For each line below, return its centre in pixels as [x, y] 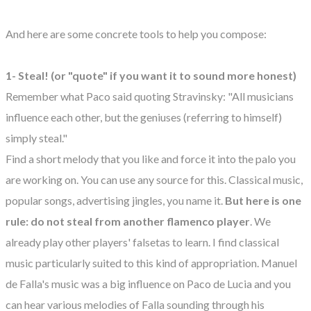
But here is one [263, 200]
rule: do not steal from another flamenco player [128, 221]
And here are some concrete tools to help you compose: [136, 33]
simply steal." [36, 137]
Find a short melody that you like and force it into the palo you [151, 158]
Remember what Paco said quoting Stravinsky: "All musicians [150, 96]
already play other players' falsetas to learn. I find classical [142, 242]
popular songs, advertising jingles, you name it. [115, 200]
